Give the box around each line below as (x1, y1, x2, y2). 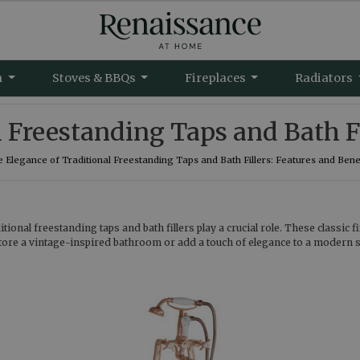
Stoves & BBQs (51, 71, 138, 85)
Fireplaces (184, 71, 248, 85)
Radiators (295, 71, 356, 85)
